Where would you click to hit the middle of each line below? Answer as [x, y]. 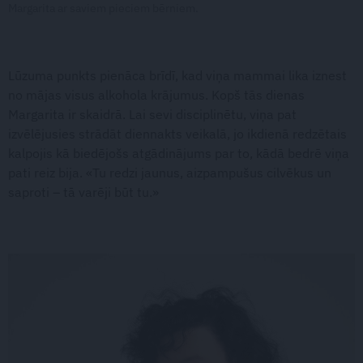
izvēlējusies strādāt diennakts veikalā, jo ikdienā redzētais [177, 134]
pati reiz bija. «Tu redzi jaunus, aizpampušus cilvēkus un [170, 173]
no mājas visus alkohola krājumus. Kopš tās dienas [156, 95]
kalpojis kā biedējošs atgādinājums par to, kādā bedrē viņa [179, 154]
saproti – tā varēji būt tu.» [83, 192]
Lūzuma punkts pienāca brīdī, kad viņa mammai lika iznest [177, 76]
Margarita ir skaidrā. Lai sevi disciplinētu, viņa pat [152, 115]
